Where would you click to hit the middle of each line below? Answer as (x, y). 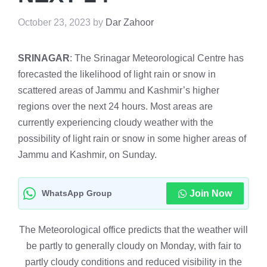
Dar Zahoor (130, 22)
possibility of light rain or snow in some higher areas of (132, 139)
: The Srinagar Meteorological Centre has (157, 58)
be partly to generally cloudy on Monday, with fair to (133, 246)
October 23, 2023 (54, 22)
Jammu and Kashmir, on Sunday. (87, 155)
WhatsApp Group (77, 193)
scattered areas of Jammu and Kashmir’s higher (119, 90)
